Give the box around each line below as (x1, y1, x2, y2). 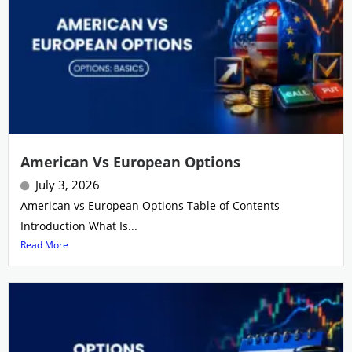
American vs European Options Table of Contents (20, 198, 280, 214)
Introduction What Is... (20, 218, 137, 234)
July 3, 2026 (35, 177, 100, 193)
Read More (20, 238, 68, 252)
